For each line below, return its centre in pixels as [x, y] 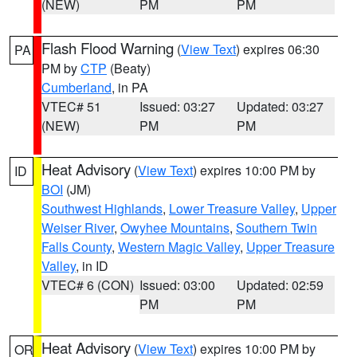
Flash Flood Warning [108, 48]
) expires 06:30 [278, 49]
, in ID [92, 266]
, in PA [130, 87]
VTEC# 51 [71, 106]
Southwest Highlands [102, 208]
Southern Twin [277, 228]
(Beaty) [129, 68]
